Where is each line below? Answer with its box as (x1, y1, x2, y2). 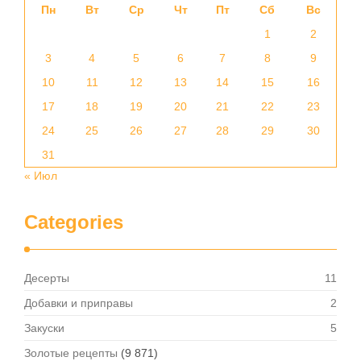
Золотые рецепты (24, 346, 118, 359)
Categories (24, 211, 123, 233)
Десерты (24, 272, 69, 284)
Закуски (24, 322, 64, 334)
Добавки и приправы (24, 297, 133, 309)
